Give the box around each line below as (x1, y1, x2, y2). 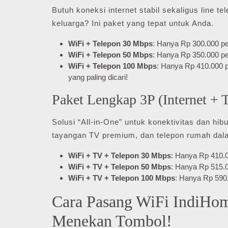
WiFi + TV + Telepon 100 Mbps (68, 174, 175, 182)
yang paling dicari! (68, 73, 128, 81)
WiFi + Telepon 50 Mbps (68, 50, 153, 59)
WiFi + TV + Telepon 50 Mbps (68, 162, 171, 171)
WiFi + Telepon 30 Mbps (68, 39, 153, 48)
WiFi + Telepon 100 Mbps (68, 62, 157, 70)
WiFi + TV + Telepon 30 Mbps (68, 151, 171, 160)
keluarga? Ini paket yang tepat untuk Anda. (52, 19, 214, 27)
